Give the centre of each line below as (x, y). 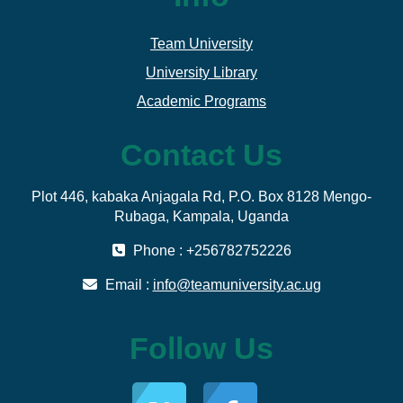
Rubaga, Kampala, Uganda (201, 216)
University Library (201, 72)
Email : (127, 284)
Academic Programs (201, 101)
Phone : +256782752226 (210, 250)
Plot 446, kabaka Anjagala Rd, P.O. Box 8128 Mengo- (201, 196)
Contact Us (201, 154)
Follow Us (201, 348)
